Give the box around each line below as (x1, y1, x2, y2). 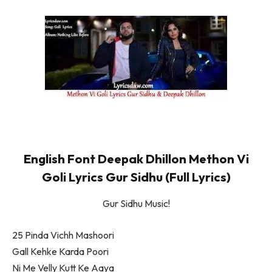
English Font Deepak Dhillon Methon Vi (23, 151, 249, 166)
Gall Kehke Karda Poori (12, 245, 109, 257)
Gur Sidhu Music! (102, 197, 170, 210)
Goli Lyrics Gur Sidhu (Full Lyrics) (41, 169, 231, 185)
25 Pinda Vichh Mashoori (12, 228, 114, 241)
